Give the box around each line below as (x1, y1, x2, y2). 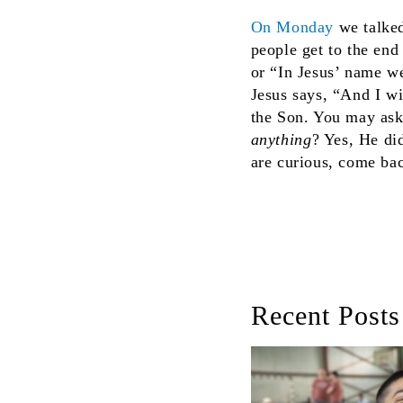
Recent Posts (250, 300, 400, 330)
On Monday (250, 17, 335, 36)
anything (250, 130, 312, 148)
